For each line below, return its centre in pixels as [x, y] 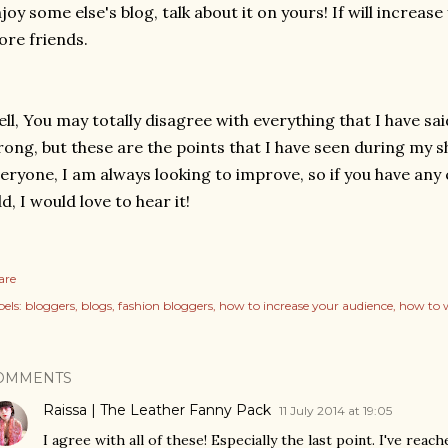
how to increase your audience [306, 305]
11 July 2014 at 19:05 [335, 410]
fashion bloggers [165, 305]
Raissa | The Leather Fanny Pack [157, 409]
